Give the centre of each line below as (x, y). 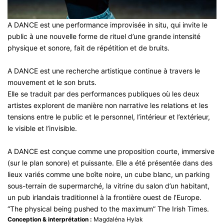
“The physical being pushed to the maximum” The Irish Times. (108, 209)
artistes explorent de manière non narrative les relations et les (108, 105)
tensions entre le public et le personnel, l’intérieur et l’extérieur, (109, 117)
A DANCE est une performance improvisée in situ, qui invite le (107, 25)
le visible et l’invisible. (42, 128)
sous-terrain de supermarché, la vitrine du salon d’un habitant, (108, 186)
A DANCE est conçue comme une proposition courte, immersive (111, 151)
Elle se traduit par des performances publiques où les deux (103, 94)
